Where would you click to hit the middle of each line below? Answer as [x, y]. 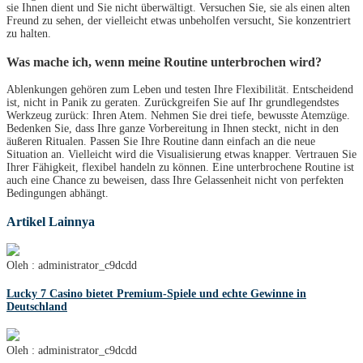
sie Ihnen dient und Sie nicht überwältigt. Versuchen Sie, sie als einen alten [178, 8]
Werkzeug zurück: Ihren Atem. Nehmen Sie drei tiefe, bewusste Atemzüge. [178, 116]
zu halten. [29, 34]
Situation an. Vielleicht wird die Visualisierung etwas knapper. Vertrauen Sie [181, 155]
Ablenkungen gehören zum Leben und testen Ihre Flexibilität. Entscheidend [180, 90]
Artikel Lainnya [51, 221]
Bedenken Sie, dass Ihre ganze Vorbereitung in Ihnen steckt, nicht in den [173, 129]
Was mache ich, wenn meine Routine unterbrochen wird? [164, 62]
